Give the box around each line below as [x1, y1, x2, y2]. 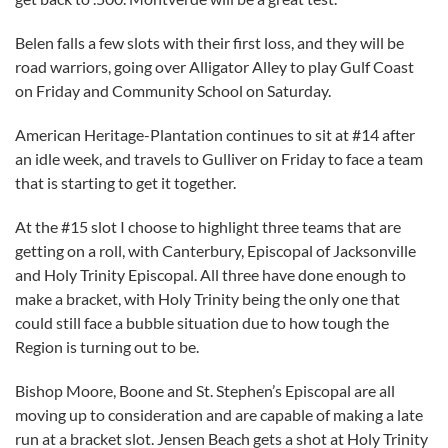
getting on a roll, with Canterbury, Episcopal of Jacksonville [15, 241, 416, 260]
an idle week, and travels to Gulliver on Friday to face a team [15, 149, 423, 168]
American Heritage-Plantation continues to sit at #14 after [15, 125, 415, 144]
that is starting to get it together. [15, 173, 236, 192]
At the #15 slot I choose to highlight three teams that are [15, 217, 401, 236]
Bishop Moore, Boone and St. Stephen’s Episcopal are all [15, 381, 395, 400]
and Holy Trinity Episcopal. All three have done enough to [15, 265, 406, 284]
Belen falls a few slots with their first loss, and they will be [15, 33, 404, 52]
